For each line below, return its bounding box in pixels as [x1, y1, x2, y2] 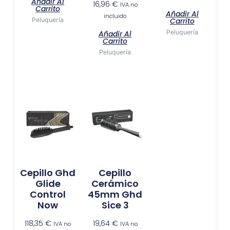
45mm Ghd [88, 188, 142, 201]
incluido [104, 11, 126, 20]
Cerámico [91, 177, 139, 190]
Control [30, 188, 66, 201]
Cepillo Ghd [20, 166, 76, 180]
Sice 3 [101, 199, 129, 212]
